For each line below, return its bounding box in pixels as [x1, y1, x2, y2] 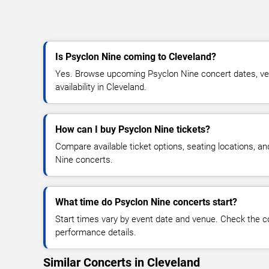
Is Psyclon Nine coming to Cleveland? [55, 50, 216, 62]
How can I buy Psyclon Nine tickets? [55, 123, 210, 135]
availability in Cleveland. [55, 81, 147, 92]
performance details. [55, 226, 136, 238]
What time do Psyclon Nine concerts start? [55, 196, 237, 208]
